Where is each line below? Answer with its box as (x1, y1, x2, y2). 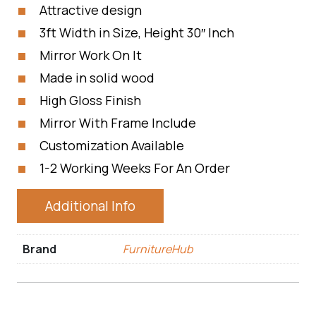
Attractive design (39, 1, 142, 18)
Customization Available (39, 137, 184, 154)
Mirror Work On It (39, 47, 142, 63)
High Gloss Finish (39, 92, 141, 109)
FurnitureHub (123, 241, 193, 257)
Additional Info (45, 197, 135, 215)
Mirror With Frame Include (39, 114, 196, 131)
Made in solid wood (39, 69, 154, 86)
